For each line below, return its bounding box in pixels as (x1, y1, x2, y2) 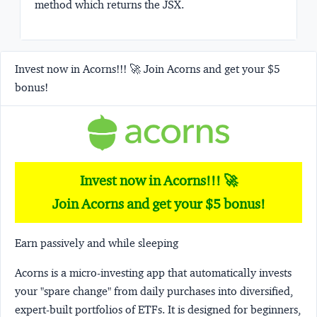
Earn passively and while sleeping (15, 236, 178, 250)
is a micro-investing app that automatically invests (51, 265, 292, 279)
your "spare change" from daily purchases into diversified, (15, 284, 293, 298)
